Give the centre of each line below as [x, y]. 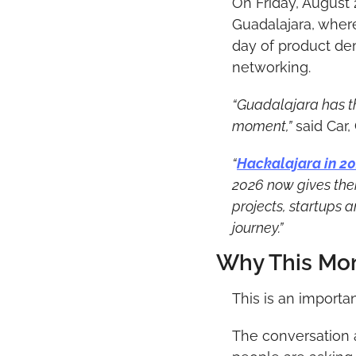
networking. [271, 67]
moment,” [262, 126]
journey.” [257, 228]
